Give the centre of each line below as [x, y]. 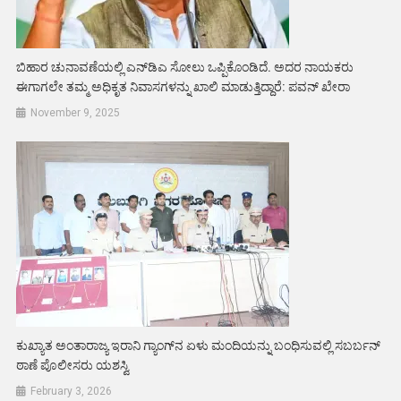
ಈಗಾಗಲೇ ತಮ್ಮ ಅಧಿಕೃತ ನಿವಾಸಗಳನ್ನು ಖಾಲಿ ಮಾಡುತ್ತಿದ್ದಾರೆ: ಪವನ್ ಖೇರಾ [183, 87]
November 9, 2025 [76, 113]
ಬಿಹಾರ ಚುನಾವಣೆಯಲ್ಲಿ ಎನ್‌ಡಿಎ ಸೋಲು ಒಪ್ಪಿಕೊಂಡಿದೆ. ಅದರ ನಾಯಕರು [185, 67]
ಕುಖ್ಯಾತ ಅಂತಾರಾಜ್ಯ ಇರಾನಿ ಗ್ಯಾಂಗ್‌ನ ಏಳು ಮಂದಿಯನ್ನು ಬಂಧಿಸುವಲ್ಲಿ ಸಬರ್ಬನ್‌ [199, 346]
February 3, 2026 [72, 391]
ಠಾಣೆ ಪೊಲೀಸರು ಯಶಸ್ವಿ [73, 365]
